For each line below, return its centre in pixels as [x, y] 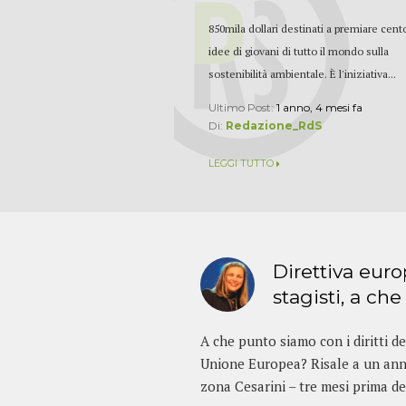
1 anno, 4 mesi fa [320, 107]
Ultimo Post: [243, 107]
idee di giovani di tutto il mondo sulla [299, 51]
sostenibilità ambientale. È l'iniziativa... [303, 73]
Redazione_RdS [274, 125]
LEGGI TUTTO [242, 164]
